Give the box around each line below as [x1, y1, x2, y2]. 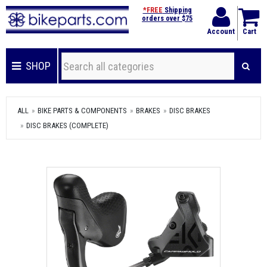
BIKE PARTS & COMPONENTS [38, 106, 127, 115]
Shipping [162, 6, 192, 14]
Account [207, 27, 235, 36]
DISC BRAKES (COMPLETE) [26, 121, 108, 130]
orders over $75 [142, 14, 193, 23]
